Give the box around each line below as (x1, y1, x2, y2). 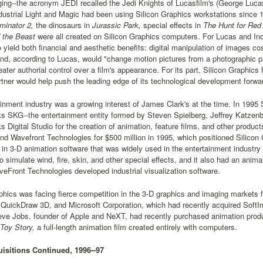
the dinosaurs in (33, 19, 90, 31)
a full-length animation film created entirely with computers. (35, 221, 237, 232)
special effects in (141, 19, 201, 31)
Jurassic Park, (90, 19, 141, 31)
